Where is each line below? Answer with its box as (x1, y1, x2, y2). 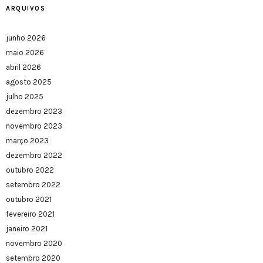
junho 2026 (6, 33, 46, 43)
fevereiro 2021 (6, 210, 55, 219)
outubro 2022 (6, 166, 54, 175)
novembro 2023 (6, 122, 62, 131)
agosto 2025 (6, 77, 52, 87)
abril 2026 (6, 63, 41, 72)
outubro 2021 (6, 195, 52, 204)
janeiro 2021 (6, 224, 48, 234)
